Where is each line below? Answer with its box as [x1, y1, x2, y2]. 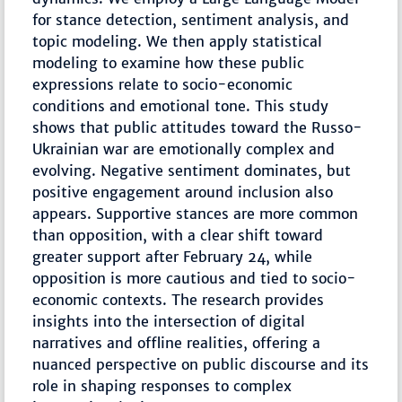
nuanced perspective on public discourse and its [32, 355, 370, 374]
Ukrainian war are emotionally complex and [32, 140, 336, 159]
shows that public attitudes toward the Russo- [32, 118, 363, 137]
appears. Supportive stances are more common [32, 205, 359, 223]
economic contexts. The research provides [32, 291, 325, 310]
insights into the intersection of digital [32, 312, 306, 331]
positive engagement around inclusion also [32, 183, 334, 202]
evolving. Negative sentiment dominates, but [32, 162, 352, 180]
